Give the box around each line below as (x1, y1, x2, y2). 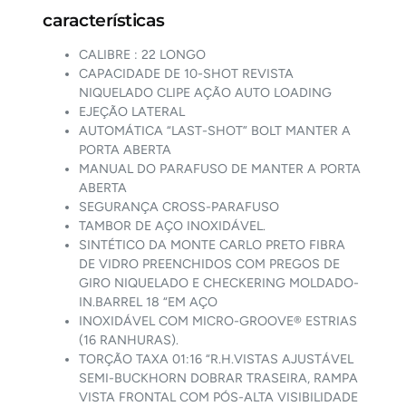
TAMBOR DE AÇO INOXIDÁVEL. (79, 217, 266, 234)
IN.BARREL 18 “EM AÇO (79, 294, 218, 310)
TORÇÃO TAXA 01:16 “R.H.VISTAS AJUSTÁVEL (79, 351, 354, 367)
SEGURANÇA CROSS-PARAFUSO (79, 198, 280, 215)
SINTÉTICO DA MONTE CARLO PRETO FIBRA (79, 237, 346, 253)
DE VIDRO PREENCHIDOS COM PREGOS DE (79, 256, 341, 272)
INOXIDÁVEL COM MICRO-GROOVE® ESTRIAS (79, 313, 358, 329)
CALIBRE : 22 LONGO (79, 46, 207, 63)
